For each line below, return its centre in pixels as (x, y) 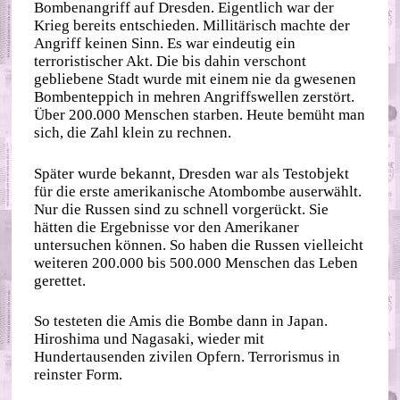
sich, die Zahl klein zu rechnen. (133, 133)
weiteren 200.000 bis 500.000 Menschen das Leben (196, 262)
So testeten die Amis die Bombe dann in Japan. (181, 321)
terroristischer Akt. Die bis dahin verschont (171, 62)
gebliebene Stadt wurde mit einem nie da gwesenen (196, 79)
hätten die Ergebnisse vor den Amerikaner (167, 227)
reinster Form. (79, 375)
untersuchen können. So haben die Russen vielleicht (199, 245)
